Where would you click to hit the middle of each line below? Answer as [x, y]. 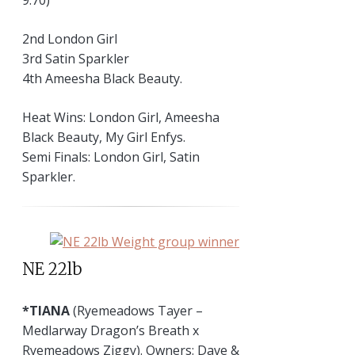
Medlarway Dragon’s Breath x [111, 331]
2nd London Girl [70, 38]
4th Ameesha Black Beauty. [102, 78]
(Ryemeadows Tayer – [136, 311]
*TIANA [46, 311]
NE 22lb [52, 269]
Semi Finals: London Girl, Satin [111, 157]
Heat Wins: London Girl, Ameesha [121, 117]
